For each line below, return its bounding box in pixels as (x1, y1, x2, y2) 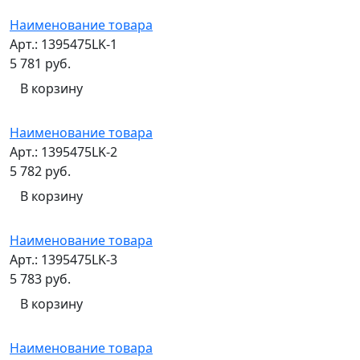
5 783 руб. (10, 270, 71, 288)
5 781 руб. (10, 55, 71, 73)
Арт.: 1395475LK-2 (10, 143, 117, 162)
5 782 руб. (10, 162, 71, 181)
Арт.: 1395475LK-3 (10, 251, 117, 269)
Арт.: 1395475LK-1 (10, 35, 117, 54)
